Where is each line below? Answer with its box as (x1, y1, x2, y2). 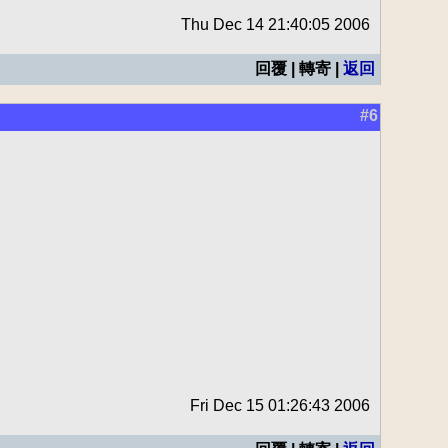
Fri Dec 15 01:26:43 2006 (190, 397, 370, 414)
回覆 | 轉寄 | (255, 60, 343, 77)
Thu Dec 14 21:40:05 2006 (181, 16, 370, 33)
